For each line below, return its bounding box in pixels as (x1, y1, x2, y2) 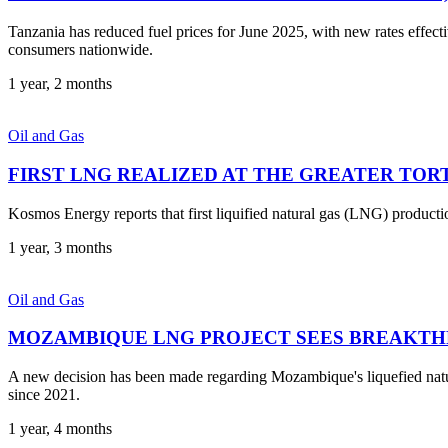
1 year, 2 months (8, 75, 112, 93)
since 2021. (8, 385, 80, 403)
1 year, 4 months (8, 419, 112, 437)
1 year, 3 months (8, 238, 112, 256)
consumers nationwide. (8, 41, 153, 59)
